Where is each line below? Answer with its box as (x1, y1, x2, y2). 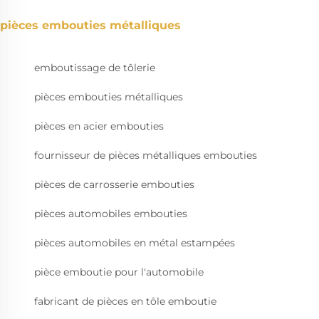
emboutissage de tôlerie (34, 61, 155, 75)
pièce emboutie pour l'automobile (34, 266, 204, 279)
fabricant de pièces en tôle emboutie (34, 295, 216, 308)
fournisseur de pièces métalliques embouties (34, 149, 257, 162)
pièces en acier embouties (34, 120, 164, 133)
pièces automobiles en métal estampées (34, 236, 235, 250)
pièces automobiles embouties (34, 207, 187, 221)
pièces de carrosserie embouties (34, 178, 194, 192)
